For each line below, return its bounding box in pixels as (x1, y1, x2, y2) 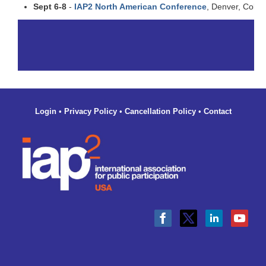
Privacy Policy (64, 106, 117, 116)
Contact (203, 106, 232, 116)
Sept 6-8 (33, 2, 66, 12)
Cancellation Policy (124, 106, 196, 116)
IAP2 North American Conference (74, 2, 207, 12)
